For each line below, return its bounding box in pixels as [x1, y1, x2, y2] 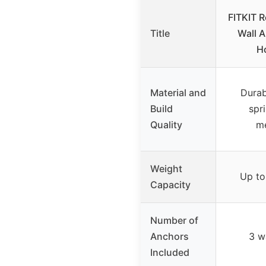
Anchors [150, 230, 189, 242]
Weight [150, 162, 182, 175]
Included [150, 246, 189, 258]
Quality [150, 118, 182, 131]
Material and [150, 86, 206, 99]
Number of [150, 214, 198, 226]
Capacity [150, 178, 191, 191]
